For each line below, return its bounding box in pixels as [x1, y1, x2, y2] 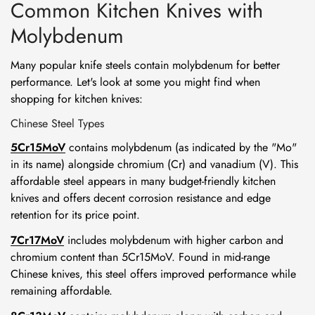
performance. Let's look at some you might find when [11, 74, 260, 90]
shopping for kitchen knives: [11, 91, 143, 107]
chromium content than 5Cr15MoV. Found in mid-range [11, 249, 270, 265]
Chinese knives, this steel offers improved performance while [11, 266, 296, 282]
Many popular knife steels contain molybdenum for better [11, 57, 280, 73]
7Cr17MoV [11, 232, 64, 248]
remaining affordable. [11, 283, 112, 299]
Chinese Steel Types [11, 115, 104, 131]
